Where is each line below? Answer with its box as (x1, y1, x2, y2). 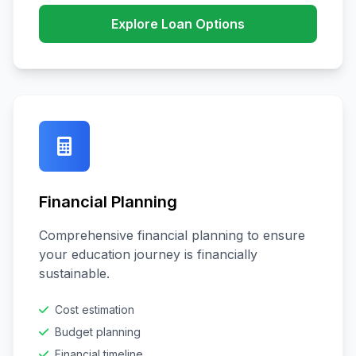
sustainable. (39, 265, 110, 281)
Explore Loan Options (111, 16, 245, 32)
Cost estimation (55, 303, 134, 316)
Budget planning (55, 325, 141, 339)
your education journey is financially (39, 246, 257, 262)
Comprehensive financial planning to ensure (39, 227, 305, 243)
